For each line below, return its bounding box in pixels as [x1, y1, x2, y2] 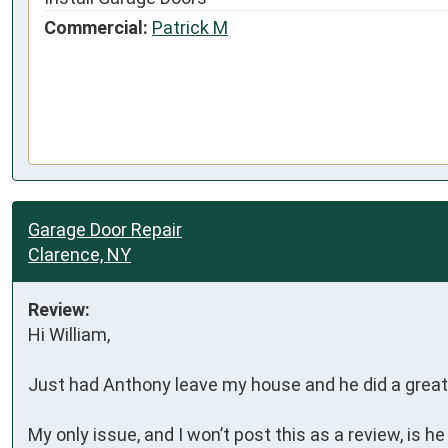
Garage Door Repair [28, 218, 182, 240]
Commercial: [44, 16, 148, 38]
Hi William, [28, 323, 110, 345]
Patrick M [152, 16, 228, 38]
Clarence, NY [28, 243, 131, 265]
